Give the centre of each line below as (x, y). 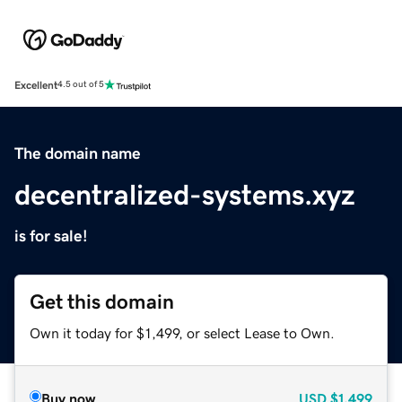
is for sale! (51, 236)
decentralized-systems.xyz (185, 194)
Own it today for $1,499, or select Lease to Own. (182, 332)
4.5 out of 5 (81, 85)
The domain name (78, 153)
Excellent (36, 85)
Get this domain (102, 301)
